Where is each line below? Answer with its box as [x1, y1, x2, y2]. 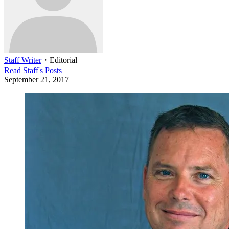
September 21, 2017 [4, 75, 69, 84]
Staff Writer [4, 56, 41, 64]
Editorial [50, 56, 77, 64]
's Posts [38, 66, 62, 75]
